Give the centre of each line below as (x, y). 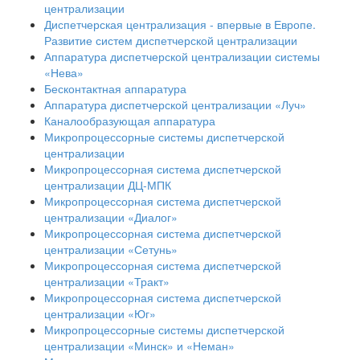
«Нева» (64, 72)
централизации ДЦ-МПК (108, 184)
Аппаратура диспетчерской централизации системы (182, 56)
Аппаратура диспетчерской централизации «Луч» (175, 104)
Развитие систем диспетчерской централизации (171, 40)
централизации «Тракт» (107, 281)
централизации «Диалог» (111, 217)
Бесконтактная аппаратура (115, 88)
